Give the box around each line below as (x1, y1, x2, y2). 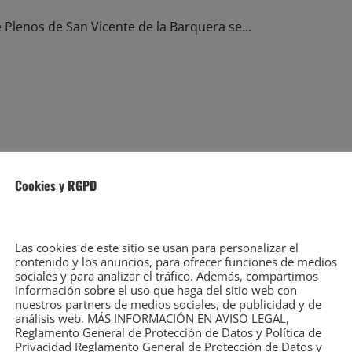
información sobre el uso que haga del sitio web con (15, 282, 297, 298)
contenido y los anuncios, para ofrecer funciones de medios (15, 254, 337, 269)
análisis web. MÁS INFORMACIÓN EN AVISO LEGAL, (15, 310, 289, 326)
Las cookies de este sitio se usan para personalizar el (15, 240, 299, 255)
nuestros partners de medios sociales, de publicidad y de (15, 296, 321, 312)
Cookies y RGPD (15, 176, 97, 195)
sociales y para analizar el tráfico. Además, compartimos (15, 268, 318, 284)
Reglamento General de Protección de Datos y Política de (15, 324, 321, 340)
